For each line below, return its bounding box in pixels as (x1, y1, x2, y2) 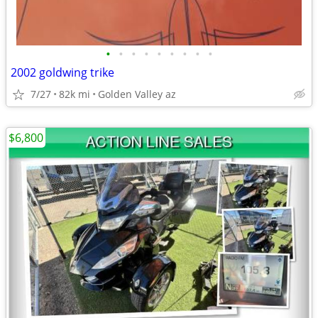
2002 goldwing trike (11, 65, 114, 80)
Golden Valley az (98, 87, 176, 101)
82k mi (59, 87, 90, 101)
